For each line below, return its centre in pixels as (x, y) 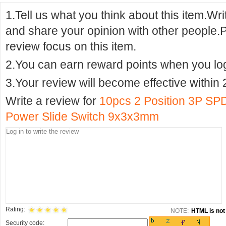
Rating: (15, 209)
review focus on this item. (71, 46)
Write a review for (52, 101)
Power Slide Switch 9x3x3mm (82, 117)
